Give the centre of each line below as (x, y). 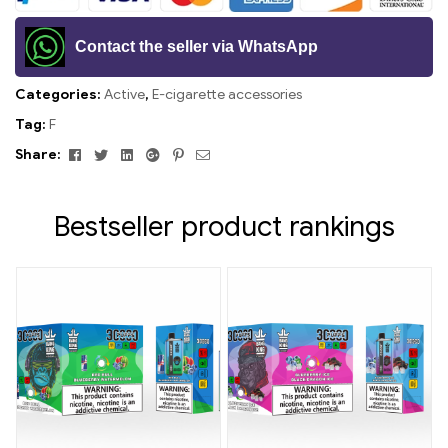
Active (124, 94)
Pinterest (213, 153)
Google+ (190, 153)
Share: (38, 154)
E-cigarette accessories (227, 94)
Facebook (114, 153)
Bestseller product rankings (224, 227)
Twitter (133, 153)
